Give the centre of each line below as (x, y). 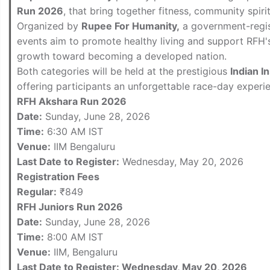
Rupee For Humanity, (130, 26)
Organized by (49, 26)
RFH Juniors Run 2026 (70, 206)
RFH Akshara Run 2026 (72, 101)
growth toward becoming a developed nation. (122, 56)
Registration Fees (58, 176)
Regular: (37, 191)
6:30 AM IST (74, 131)
